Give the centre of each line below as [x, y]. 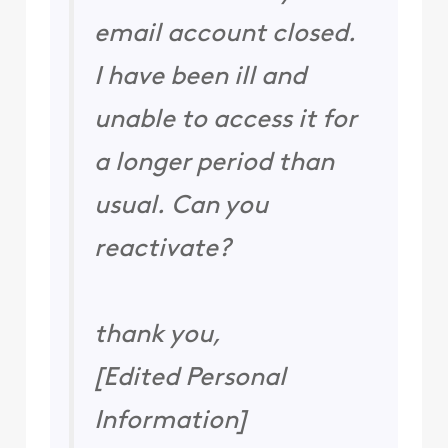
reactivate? [162, 249]
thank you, [157, 335]
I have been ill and [199, 77]
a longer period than [213, 163]
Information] [172, 421]
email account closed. [224, 34]
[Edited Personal [189, 378]
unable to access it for [224, 120]
